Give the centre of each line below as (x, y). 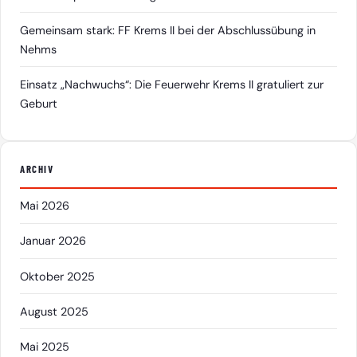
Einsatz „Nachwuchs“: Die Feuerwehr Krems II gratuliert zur (172, 84)
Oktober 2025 (57, 276)
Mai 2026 (45, 206)
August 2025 (54, 311)
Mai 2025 (45, 346)
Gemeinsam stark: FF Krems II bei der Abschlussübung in (168, 30)
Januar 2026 (53, 241)
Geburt (39, 103)
